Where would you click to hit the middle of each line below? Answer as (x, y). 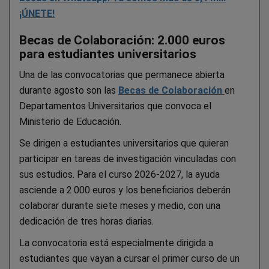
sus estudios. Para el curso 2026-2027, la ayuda (119, 175)
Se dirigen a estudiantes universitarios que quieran (124, 144)
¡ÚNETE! (37, 14)
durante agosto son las (69, 91)
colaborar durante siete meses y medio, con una (120, 206)
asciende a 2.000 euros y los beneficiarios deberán (125, 190)
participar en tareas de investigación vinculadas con (128, 159)
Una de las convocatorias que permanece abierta (122, 75)
